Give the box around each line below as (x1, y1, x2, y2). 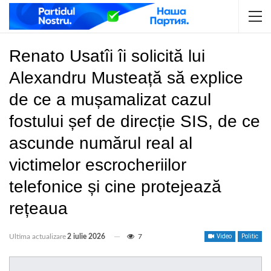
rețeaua (9, 199, 68, 218)
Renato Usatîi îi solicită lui (9, 47, 205, 65)
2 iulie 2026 (67, 233, 105, 240)
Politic (241, 233, 258, 240)
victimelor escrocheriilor (9, 155, 186, 174)
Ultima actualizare (9, 233, 66, 240)
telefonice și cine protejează (9, 177, 221, 196)
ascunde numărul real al (9, 134, 192, 152)
